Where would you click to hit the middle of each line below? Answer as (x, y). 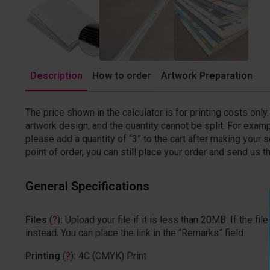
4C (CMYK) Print (112, 256)
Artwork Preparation (207, 75)
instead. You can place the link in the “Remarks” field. (135, 233)
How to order (122, 75)
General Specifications (87, 186)
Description (56, 75)
